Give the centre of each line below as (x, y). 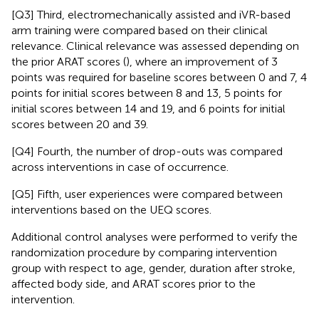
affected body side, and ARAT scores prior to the (134, 283)
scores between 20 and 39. (80, 124)
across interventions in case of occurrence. (120, 167)
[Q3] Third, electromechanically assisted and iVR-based (151, 14)
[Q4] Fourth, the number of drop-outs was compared (147, 151)
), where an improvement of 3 (202, 61)
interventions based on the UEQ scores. (111, 209)
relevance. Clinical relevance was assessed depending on (155, 46)
